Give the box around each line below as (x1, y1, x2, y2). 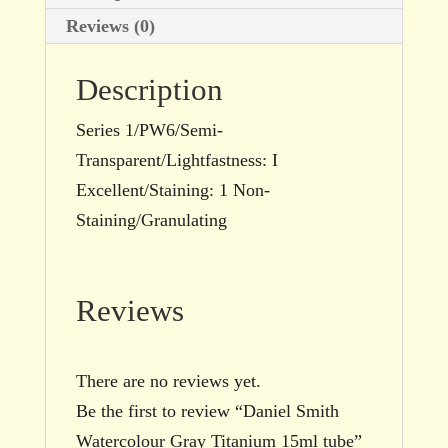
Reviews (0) (65, 15, 155, 36)
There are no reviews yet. (75, 370, 261, 391)
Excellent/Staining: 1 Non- (75, 179, 270, 200)
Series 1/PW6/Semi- (75, 119, 223, 140)
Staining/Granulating (75, 209, 227, 230)
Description (75, 71, 223, 107)
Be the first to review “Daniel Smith (75, 400, 339, 421)
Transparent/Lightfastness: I (75, 149, 278, 170)
